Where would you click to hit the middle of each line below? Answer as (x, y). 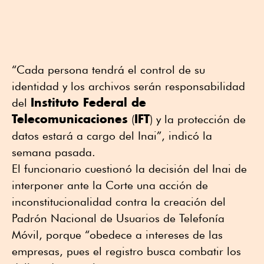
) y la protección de (198, 119)
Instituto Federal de (88, 102)
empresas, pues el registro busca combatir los (126, 251)
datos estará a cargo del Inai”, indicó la (112, 135)
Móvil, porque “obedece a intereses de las (117, 234)
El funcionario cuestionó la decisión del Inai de (129, 168)
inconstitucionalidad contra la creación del (119, 201)
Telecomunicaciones (70, 118)
